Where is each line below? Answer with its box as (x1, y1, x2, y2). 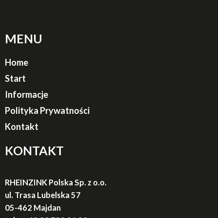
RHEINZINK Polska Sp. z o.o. (5, 178, 107, 187)
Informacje (5, 89, 48, 100)
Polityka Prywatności (5, 105, 90, 116)
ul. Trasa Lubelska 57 (5, 190, 81, 200)
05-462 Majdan (5, 203, 61, 213)
